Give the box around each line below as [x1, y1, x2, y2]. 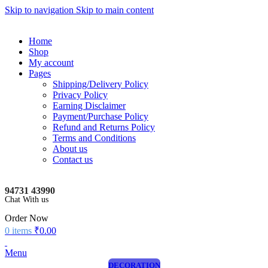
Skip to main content [76, 5, 154, 15]
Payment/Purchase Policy [53, 111, 148, 121]
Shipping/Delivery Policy [53, 79, 148, 89]
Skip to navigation [5, 5, 76, 15]
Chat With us [5, 194, 48, 204]
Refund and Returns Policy [53, 122, 155, 132]
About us [53, 144, 87, 154]
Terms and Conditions [53, 133, 136, 143]
